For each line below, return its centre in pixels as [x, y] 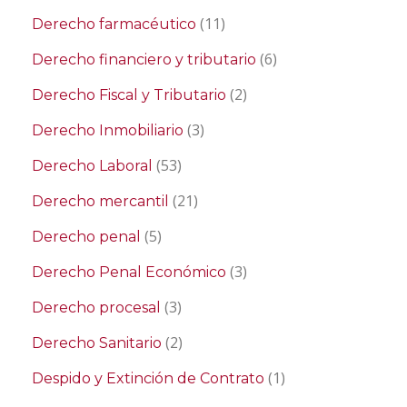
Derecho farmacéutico [114, 25]
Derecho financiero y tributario [144, 60]
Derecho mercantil [100, 202]
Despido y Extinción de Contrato [148, 379]
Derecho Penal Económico [129, 273]
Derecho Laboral [92, 166]
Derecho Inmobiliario [108, 131]
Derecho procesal [96, 308]
